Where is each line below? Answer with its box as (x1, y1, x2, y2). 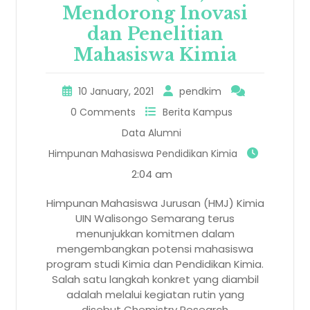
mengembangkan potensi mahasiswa (57, 241, 253, 256)
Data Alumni (122, 125, 181, 140)
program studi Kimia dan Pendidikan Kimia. (46, 256, 264, 271)
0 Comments (71, 104, 136, 119)
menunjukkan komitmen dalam (75, 226, 235, 241)
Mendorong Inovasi (62, 2, 248, 24)
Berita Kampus (163, 104, 232, 119)
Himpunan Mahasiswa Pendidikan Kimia (48, 146, 237, 161)
